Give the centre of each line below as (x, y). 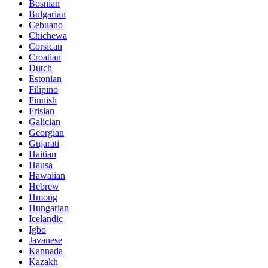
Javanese (45, 240)
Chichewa (48, 35)
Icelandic (46, 218)
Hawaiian (47, 175)
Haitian (42, 154)
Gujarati (44, 143)
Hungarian (49, 208)
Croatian (45, 57)
